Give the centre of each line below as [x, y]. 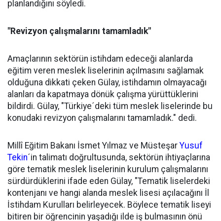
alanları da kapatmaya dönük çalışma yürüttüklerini [103, 94]
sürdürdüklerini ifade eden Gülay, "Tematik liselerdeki [109, 181]
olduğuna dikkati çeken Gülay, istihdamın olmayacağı [107, 82]
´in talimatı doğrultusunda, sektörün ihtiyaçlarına [119, 157]
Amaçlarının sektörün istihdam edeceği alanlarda [100, 59]
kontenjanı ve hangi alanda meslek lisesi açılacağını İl [108, 193]
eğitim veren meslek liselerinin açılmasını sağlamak [106, 71]
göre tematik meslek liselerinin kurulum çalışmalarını [108, 169]
